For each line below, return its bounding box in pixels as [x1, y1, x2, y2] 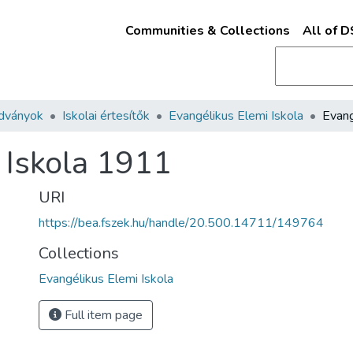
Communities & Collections [124, 22, 290, 39]
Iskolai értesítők [62, 107, 150, 124]
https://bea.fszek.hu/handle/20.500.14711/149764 [39, 214, 324, 232]
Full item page [61, 307, 143, 324]
